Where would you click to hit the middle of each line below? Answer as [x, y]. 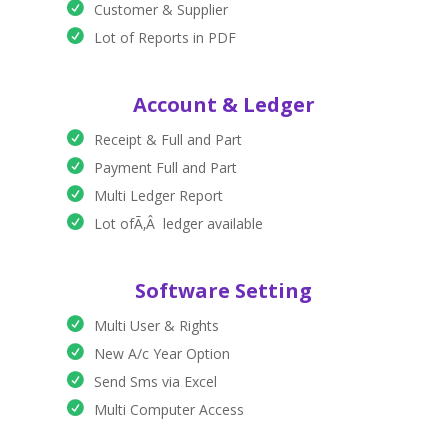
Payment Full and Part [165, 168]
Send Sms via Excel [155, 382]
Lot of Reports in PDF [164, 38]
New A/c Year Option [161, 354]
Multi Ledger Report [158, 196]
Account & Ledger [223, 105]
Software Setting [224, 291]
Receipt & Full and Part [167, 140]
